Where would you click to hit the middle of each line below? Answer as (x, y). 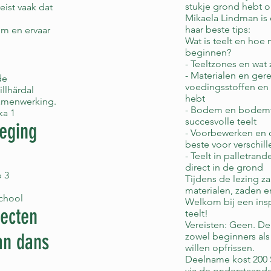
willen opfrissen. (220, 248)
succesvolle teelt (221, 121)
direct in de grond (224, 167)
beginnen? (208, 52)
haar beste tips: (218, 29)
